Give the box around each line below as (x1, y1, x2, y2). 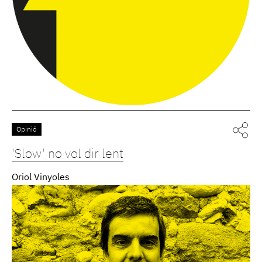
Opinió (16, 126, 37, 134)
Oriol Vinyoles (12, 173, 70, 183)
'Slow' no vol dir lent (12, 148, 123, 161)
